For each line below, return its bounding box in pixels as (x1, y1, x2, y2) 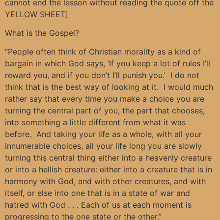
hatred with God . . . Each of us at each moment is (5, 200, 192, 210)
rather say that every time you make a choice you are (5, 94, 204, 104)
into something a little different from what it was (5, 117, 186, 128)
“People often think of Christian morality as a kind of (5, 47, 201, 57)
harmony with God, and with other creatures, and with (5, 176, 206, 187)
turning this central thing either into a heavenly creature (5, 153, 212, 163)
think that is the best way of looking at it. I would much (5, 82, 213, 92)
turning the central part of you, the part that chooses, (5, 106, 205, 116)
